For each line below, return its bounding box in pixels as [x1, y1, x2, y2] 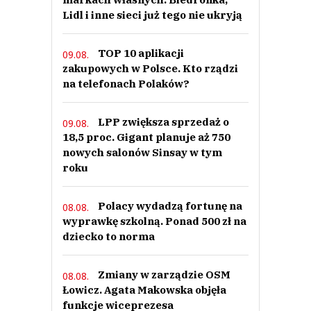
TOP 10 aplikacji [98, 47, 184, 60]
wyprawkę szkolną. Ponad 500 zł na [62, 215, 246, 228]
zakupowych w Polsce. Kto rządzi [62, 62, 238, 76]
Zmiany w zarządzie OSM [98, 268, 230, 282]
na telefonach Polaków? [62, 77, 190, 91]
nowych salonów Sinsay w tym [62, 146, 222, 160]
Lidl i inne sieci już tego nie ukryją [62, 8, 242, 22]
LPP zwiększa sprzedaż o [98, 115, 229, 129]
